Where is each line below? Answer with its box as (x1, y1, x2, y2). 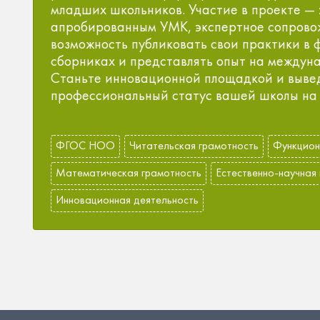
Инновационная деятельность (56, 192, 199, 207)
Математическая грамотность (56, 165, 201, 180)
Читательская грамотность (129, 138, 259, 153)
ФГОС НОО (56, 138, 115, 153)
